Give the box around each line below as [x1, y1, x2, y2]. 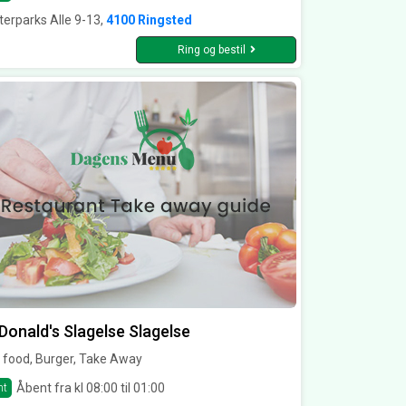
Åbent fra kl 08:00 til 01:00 [16, 380, 165, 395]
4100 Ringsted [106, 13, 192, 28]
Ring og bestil [177, 43, 246, 57]
